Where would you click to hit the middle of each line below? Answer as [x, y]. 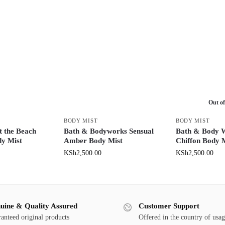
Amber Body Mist [93, 141]
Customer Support [169, 206]
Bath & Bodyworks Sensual [108, 131]
